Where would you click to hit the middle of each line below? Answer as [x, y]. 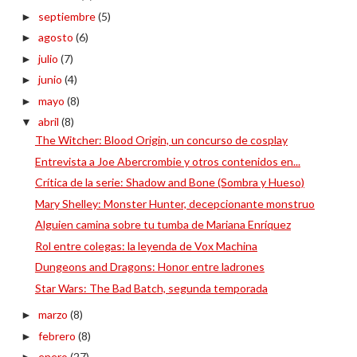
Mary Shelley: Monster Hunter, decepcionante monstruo [175, 203]
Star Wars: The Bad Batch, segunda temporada [151, 288]
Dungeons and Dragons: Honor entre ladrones [149, 267]
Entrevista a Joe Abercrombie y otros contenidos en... [167, 161]
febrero [58, 335]
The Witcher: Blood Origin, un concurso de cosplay [161, 140]
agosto [57, 37]
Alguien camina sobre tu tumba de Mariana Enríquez [163, 225]
